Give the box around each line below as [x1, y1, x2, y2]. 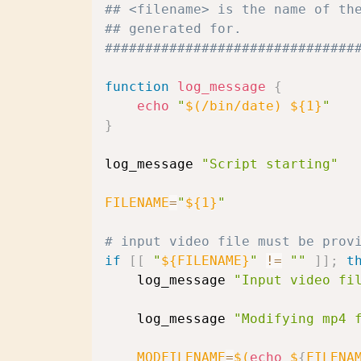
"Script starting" [201, 156, 338, 172]
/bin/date [201, 98, 274, 114]
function [105, 79, 169, 94]
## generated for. [105, 21, 242, 36]
